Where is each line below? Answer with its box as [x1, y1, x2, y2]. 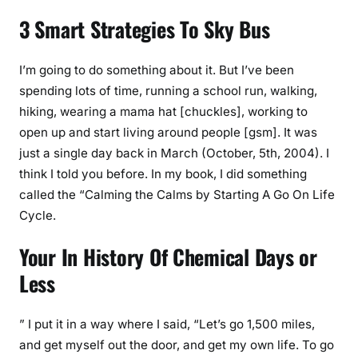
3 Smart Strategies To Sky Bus [19, 14, 270, 46]
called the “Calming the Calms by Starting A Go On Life [19, 187, 335, 202]
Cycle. [19, 208, 56, 223]
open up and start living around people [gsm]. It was [19, 125, 317, 140]
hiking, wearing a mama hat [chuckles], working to [19, 104, 308, 119]
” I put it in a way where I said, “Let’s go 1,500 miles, [19, 316, 315, 332]
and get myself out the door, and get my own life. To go [19, 336, 334, 352]
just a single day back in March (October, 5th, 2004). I [19, 145, 329, 161]
